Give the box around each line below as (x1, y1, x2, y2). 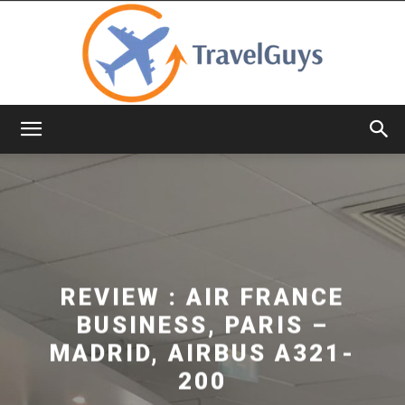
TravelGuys (202, 137, 268, 152)
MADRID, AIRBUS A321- (50, 339, 355, 367)
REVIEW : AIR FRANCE (61, 283, 344, 311)
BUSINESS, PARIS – (76, 311, 329, 339)
